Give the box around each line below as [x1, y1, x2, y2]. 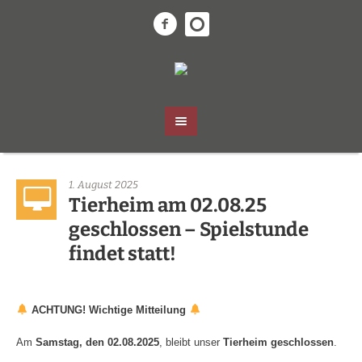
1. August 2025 [69, 178, 138, 191]
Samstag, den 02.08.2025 [36, 335, 160, 348]
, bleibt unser [159, 335, 224, 348]
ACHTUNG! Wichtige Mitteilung [31, 303, 186, 316]
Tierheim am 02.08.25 [69, 193, 267, 217]
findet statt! [69, 242, 176, 265]
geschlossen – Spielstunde [69, 217, 309, 241]
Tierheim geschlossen [223, 335, 335, 348]
